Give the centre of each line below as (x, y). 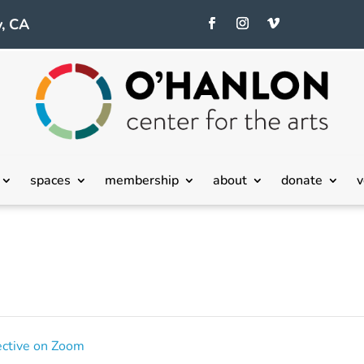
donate (301, 180)
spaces (50, 180)
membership (141, 180)
